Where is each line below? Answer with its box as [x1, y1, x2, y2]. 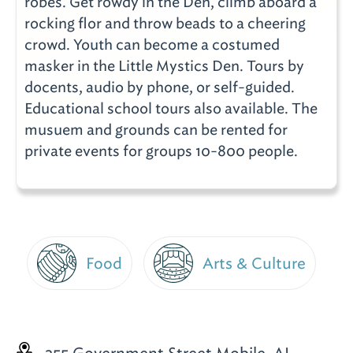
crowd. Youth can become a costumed [24, 35, 280, 54]
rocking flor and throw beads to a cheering [24, 14, 306, 32]
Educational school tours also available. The [24, 99, 318, 117]
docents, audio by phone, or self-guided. [24, 78, 295, 96]
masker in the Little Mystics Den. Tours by [24, 57, 304, 75]
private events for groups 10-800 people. [24, 142, 298, 160]
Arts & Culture [202, 253, 306, 273]
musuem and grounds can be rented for [24, 121, 288, 139]
